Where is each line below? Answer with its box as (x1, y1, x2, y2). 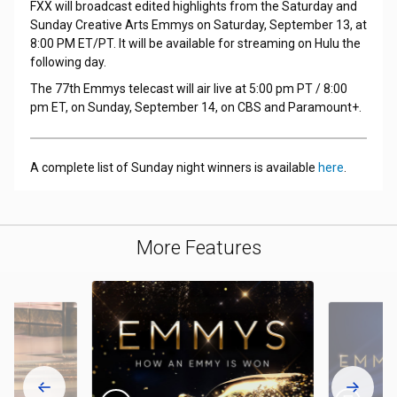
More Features (136, 237, 261, 260)
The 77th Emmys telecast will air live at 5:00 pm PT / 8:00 (29, 82, 347, 97)
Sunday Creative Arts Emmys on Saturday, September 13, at (29, 18, 367, 33)
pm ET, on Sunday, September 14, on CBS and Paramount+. (29, 100, 362, 115)
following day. (29, 55, 106, 70)
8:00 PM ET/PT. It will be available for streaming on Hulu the (29, 36, 361, 51)
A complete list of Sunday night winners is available (29, 160, 318, 175)
